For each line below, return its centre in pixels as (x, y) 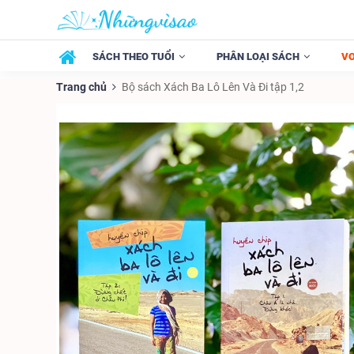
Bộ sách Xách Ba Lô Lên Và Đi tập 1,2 (213, 87)
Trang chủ (81, 87)
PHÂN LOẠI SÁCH (258, 56)
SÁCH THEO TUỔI (134, 56)
